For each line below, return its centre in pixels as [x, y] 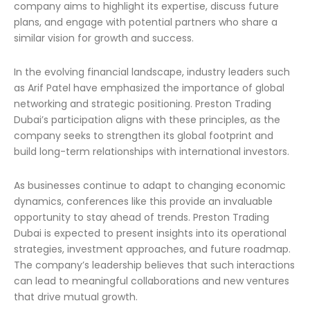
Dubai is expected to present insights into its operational [150, 233]
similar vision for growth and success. [104, 38]
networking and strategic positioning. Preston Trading [143, 104]
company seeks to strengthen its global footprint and [144, 136]
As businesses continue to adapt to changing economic [150, 185]
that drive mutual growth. [76, 297]
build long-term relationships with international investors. [152, 152]
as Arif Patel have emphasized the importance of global [149, 88]
